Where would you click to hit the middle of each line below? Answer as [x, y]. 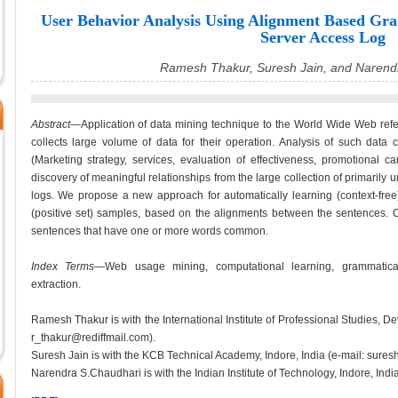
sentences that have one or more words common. [149, 231]
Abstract [50, 124]
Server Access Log [322, 37]
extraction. [56, 284]
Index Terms [62, 267]
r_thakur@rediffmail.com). [93, 338]
